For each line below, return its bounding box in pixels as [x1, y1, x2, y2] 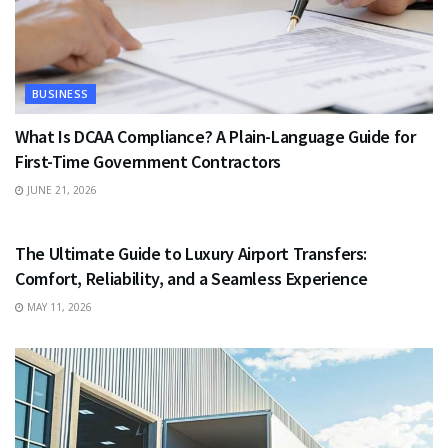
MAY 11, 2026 [24, 299, 92, 314]
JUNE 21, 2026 [24, 182, 97, 197]
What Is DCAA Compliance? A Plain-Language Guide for [15, 124, 416, 148]
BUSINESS [32, 85, 89, 101]
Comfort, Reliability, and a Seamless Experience [15, 266, 369, 290]
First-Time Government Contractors [15, 149, 282, 173]
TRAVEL [32, 202, 76, 218]
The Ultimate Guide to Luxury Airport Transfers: [15, 241, 368, 265]
